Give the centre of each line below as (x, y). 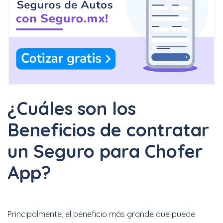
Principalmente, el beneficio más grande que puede (101, 214)
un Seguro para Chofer (105, 151)
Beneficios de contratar (108, 130)
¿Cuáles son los (72, 109)
